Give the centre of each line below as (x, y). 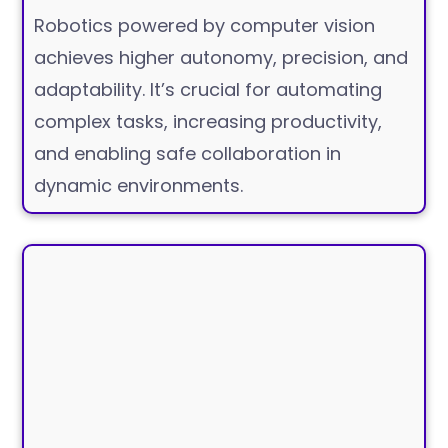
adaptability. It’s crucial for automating (208, 89)
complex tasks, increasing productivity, (208, 121)
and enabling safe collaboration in (188, 153)
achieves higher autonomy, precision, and (221, 57)
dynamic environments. (139, 185)
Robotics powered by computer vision (205, 25)
